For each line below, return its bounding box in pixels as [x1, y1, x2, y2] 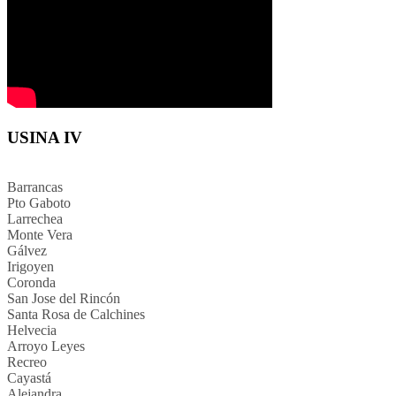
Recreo [7, 354, 47, 370]
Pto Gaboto [7, 195, 71, 211]
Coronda [7, 275, 56, 291]
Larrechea [7, 211, 63, 227]
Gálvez [7, 243, 47, 259]
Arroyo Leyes [7, 339, 85, 354]
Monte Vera [7, 227, 72, 243]
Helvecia [7, 323, 57, 339]
